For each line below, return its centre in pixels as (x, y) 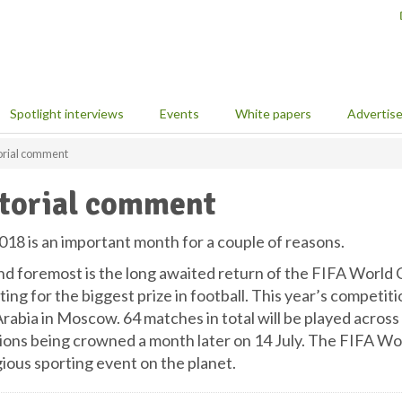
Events (179, 114)
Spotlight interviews (67, 114)
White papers (273, 114)
